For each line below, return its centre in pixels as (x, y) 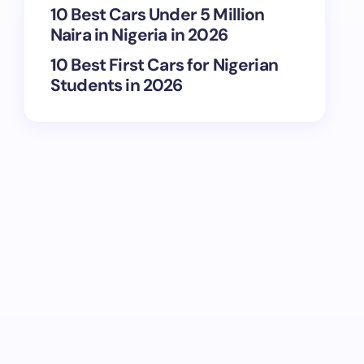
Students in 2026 (117, 85)
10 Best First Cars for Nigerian (164, 65)
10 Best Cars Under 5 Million (158, 15)
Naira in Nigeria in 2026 (139, 35)
